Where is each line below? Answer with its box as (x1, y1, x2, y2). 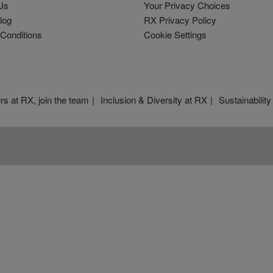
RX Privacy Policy (144, 13, 216, 26)
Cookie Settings (144, 27, 207, 41)
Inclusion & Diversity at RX (101, 93, 207, 106)
